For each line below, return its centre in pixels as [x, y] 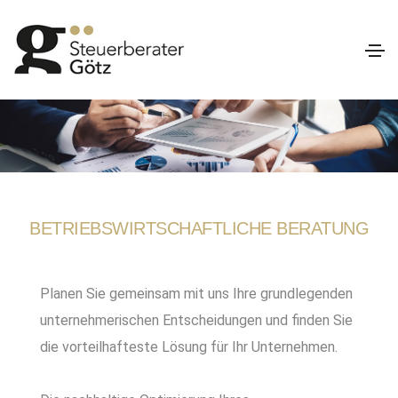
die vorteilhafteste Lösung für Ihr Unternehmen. [189, 346]
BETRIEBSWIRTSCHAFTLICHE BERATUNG [199, 228]
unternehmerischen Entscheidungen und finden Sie [196, 320]
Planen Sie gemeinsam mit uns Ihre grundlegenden [196, 293]
